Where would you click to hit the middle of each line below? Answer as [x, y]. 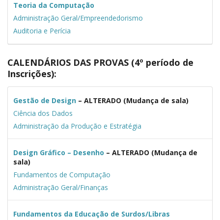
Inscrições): [32, 74]
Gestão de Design [44, 100]
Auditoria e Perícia [42, 31]
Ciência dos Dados [43, 113]
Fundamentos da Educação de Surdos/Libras [91, 214]
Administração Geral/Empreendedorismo [78, 18]
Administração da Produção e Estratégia [77, 126]
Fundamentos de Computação [62, 174]
